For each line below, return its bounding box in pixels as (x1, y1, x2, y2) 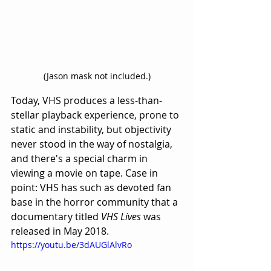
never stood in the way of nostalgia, (11, 137, 175, 151)
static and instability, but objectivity (11, 122, 174, 136)
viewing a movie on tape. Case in (11, 166, 160, 180)
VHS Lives (101, 209, 141, 223)
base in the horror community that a (11, 195, 180, 209)
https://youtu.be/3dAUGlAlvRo (11, 238, 132, 250)
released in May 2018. (11, 224, 109, 238)
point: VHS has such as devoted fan (11, 180, 174, 194)
